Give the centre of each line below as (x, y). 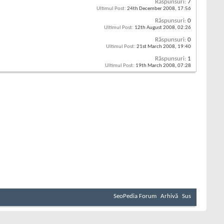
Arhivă (169, 196)
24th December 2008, (152, 8)
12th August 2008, (155, 27)
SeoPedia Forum (135, 196)
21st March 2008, (156, 46)
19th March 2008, (156, 65)
